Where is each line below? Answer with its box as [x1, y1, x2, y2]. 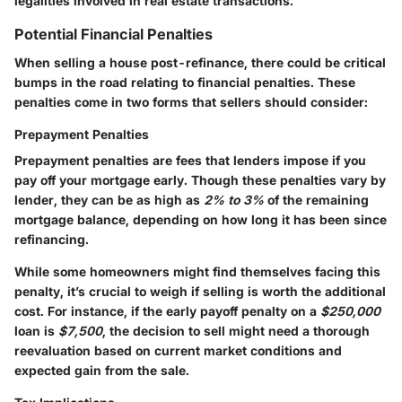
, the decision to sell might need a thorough [102, 322, 370, 338]
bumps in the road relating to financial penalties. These [14, 74, 355, 90]
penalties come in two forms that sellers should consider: [14, 93, 368, 109]
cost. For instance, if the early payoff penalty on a [14, 302, 320, 319]
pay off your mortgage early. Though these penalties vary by [14, 171, 386, 188]
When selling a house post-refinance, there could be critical [14, 54, 386, 70]
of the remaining [264, 191, 369, 207]
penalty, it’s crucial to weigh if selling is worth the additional [14, 283, 386, 299]
